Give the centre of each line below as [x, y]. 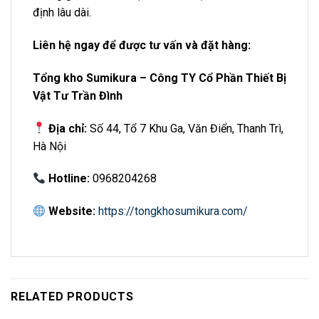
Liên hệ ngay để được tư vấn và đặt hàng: [142, 46]
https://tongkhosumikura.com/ [173, 211]
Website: [72, 211]
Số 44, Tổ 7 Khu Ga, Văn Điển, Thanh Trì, [185, 128]
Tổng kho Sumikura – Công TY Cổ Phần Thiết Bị [159, 78]
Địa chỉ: [68, 128]
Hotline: [69, 179]
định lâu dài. [62, 13]
